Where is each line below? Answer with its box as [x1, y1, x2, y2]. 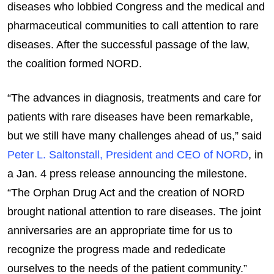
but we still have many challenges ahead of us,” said [7, 129, 262, 142]
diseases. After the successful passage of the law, [7, 38, 250, 51]
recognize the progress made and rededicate [7, 243, 226, 256]
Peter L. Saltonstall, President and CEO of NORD [7, 148, 248, 161]
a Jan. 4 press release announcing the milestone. [7, 167, 247, 180]
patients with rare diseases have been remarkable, [7, 110, 253, 123]
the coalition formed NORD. [7, 57, 142, 70]
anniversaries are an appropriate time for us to [7, 224, 232, 237]
